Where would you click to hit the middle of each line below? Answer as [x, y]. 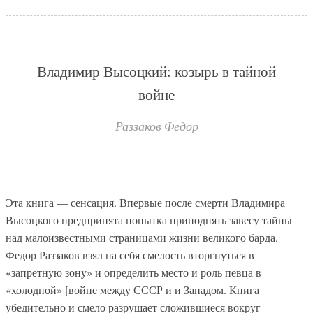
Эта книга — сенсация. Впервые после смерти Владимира [145, 203]
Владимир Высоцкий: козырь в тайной [156, 71]
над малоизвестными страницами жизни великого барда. [142, 238]
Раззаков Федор [156, 126]
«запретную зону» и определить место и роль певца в [133, 272]
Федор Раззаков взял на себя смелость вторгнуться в [130, 255]
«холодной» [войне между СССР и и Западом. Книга [132, 290]
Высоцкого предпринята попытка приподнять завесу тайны [149, 220]
